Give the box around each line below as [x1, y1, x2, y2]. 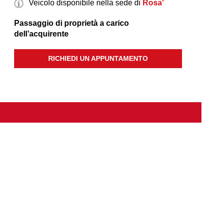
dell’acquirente [14, 30, 69, 38]
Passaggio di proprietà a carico [14, 19, 129, 28]
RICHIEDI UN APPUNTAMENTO [48, 54, 148, 63]
